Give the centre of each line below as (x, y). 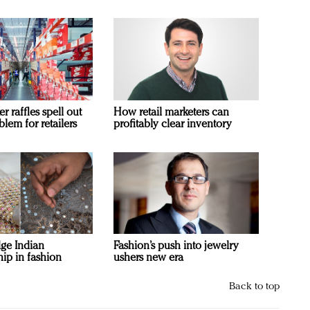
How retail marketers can (171, 112)
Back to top (254, 286)
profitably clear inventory (173, 124)
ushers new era (148, 258)
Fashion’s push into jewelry (176, 246)
